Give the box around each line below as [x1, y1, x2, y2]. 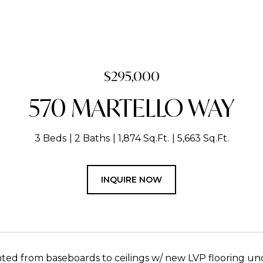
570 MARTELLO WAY [28, 92, 235, 123]
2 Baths [74, 133, 110, 144]
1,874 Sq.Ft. [117, 133, 169, 144]
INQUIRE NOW [101, 174, 162, 185]
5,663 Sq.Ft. [177, 133, 229, 144]
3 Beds [34, 133, 66, 144]
